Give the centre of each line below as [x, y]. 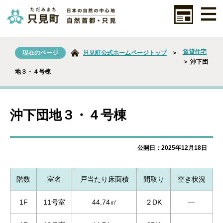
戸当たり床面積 [104, 179]
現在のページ [40, 53]
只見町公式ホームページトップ [125, 53]
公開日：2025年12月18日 [175, 148]
